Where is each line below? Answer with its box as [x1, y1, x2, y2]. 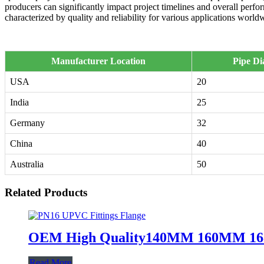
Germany [10, 118, 45, 128]
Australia [10, 159, 44, 170]
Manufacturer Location [51, 56, 146, 67]
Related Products [5, 186, 87, 199]
